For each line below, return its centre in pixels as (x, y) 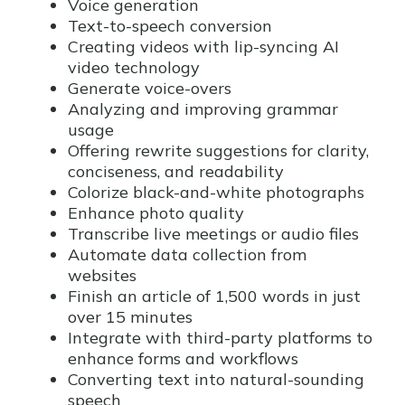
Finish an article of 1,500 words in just (214, 296)
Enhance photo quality (156, 213)
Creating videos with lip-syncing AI (203, 47)
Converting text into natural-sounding (216, 379)
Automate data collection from (187, 254)
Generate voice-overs (150, 88)
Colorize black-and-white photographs (216, 192)
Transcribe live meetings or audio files (213, 234)
